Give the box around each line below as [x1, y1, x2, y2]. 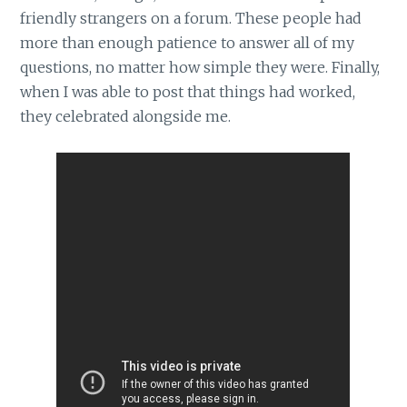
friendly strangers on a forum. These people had [20, 9, 362, 28]
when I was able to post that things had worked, [20, 83, 356, 102]
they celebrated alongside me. [20, 107, 232, 126]
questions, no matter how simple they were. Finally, [20, 58, 381, 77]
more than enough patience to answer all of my [20, 34, 355, 53]
